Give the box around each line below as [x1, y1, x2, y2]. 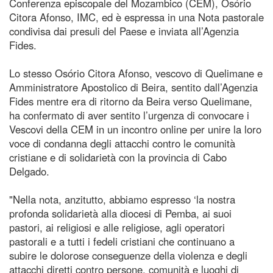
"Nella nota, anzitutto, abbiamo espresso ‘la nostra [9, 191, 235, 207]
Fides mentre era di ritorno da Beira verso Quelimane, [9, 93, 252, 108]
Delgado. [9, 163, 49, 179]
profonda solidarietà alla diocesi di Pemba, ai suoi [9, 205, 232, 221]
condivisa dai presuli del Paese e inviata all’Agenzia [9, 23, 239, 38]
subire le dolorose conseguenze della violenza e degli [9, 247, 247, 263]
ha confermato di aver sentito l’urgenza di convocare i [9, 107, 249, 122]
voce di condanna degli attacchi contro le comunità [9, 135, 235, 151]
